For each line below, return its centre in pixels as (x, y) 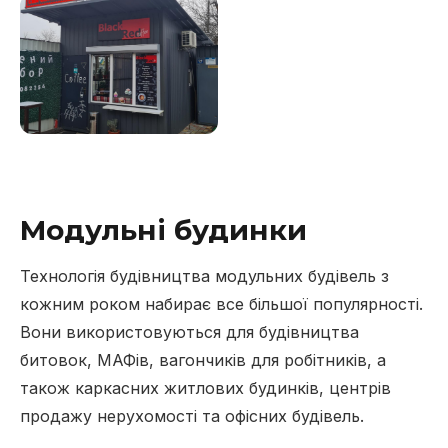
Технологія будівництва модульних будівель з (204, 276)
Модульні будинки (163, 230)
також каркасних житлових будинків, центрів (205, 388)
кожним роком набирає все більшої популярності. (221, 304)
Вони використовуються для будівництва (189, 332)
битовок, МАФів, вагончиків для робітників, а (203, 360)
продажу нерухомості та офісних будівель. (192, 416)
